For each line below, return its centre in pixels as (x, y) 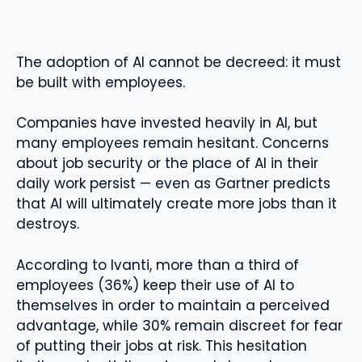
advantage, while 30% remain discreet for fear (179, 325)
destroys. (48, 224)
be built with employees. (101, 82)
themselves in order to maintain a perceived (173, 305)
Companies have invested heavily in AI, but (167, 123)
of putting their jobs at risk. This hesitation (162, 345)
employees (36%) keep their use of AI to (155, 285)
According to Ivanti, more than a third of (158, 265)
